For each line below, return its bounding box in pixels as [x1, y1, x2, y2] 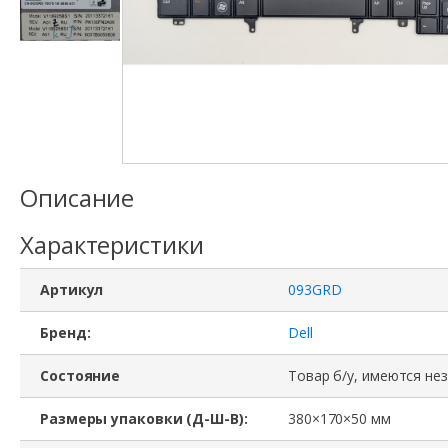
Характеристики [20, 227, 204, 261]
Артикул [40, 279, 104, 299]
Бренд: [40, 322, 91, 342]
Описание [20, 180, 135, 214]
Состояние [40, 365, 121, 385]
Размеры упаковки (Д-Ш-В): [40, 408, 248, 428]
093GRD [288, 279, 342, 299]
